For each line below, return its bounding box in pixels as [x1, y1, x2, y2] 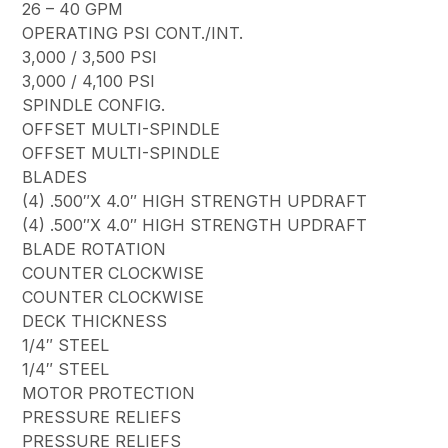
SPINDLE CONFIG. [22, 95, 166, 116]
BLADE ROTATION [22, 239, 167, 260]
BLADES [22, 167, 88, 188]
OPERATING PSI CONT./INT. [22, 23, 244, 44]
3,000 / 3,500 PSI [22, 47, 158, 68]
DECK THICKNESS [22, 311, 168, 332]
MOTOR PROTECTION [22, 383, 196, 404]
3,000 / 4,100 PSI [22, 71, 156, 92]
